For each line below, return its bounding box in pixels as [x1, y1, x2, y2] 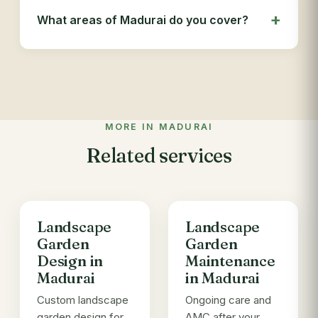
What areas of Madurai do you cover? [37, 12, 248, 27]
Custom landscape [37, 293, 128, 307]
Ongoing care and [185, 293, 271, 307]
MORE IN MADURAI [104, 121, 214, 132]
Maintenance [185, 251, 275, 270]
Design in [37, 251, 104, 270]
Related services [86, 143, 232, 168]
